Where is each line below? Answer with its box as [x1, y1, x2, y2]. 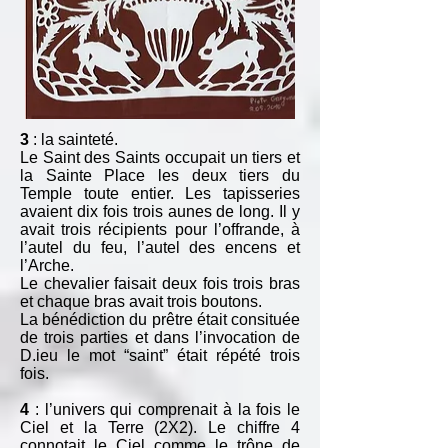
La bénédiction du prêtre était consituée [20, 311, 300, 328]
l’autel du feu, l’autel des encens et [20, 239, 300, 256]
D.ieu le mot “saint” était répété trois [20, 347, 300, 364]
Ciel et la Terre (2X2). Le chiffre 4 [20, 419, 300, 436]
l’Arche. [20, 257, 74, 274]
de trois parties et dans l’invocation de [20, 329, 300, 346]
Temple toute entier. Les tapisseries [20, 185, 300, 202]
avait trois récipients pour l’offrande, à [20, 221, 300, 238]
